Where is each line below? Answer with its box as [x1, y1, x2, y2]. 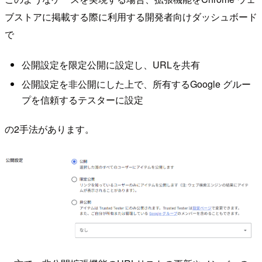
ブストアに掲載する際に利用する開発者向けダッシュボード [5, 10, 257, 24]
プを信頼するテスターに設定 [21, 92, 143, 106]
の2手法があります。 [5, 122, 94, 136]
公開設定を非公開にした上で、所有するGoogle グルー [21, 77, 251, 91]
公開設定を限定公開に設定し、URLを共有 [21, 57, 200, 71]
